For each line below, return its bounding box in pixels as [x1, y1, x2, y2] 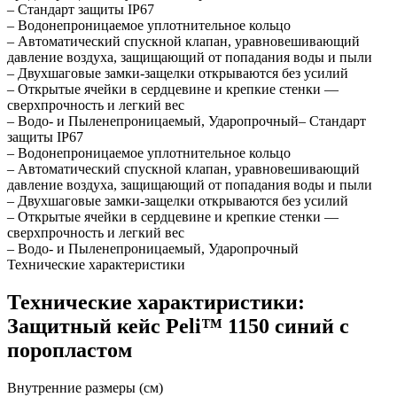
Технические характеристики [7, 257, 185, 273]
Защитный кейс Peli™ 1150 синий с [7, 314, 349, 338]
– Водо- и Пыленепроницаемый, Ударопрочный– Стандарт [7, 113, 366, 129]
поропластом [7, 338, 132, 362]
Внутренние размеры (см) [7, 379, 163, 395]
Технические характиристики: [7, 290, 305, 314]
